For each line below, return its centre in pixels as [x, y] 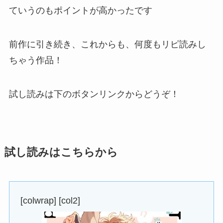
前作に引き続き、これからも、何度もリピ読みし [107, 44]
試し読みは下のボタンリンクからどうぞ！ [94, 94]
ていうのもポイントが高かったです [80, 10]
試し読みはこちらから [61, 152]
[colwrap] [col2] [51, 200]
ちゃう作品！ [36, 60]
